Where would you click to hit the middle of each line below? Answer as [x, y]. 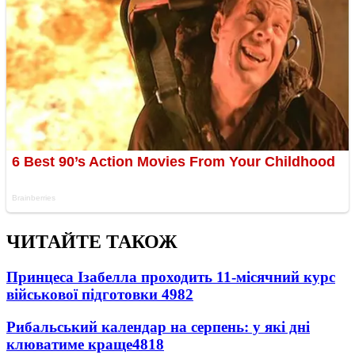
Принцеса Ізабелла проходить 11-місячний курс [171, 277]
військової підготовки [84, 295]
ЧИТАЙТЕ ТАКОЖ [92, 242]
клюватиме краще [69, 344]
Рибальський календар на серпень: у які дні [158, 326]
